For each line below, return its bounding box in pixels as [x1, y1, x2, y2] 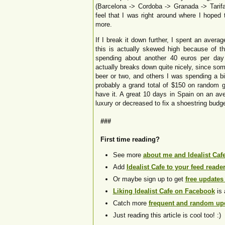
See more [113, 151, 143, 159]
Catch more [113, 199, 149, 207]
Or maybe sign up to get [113, 175, 185, 183]
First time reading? [100, 136, 160, 143]
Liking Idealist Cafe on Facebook [113, 187, 215, 195]
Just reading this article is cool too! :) [113, 211, 221, 219]
